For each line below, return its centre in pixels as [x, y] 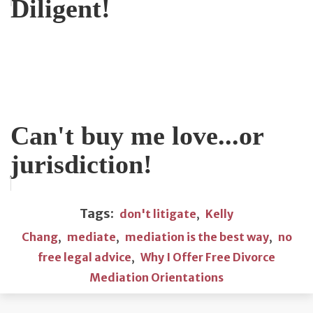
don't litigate [158, 213]
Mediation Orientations [156, 277]
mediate [91, 236]
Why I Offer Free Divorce [208, 257]
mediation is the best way [197, 236]
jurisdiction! [81, 164]
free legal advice [85, 257]
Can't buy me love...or [137, 135]
